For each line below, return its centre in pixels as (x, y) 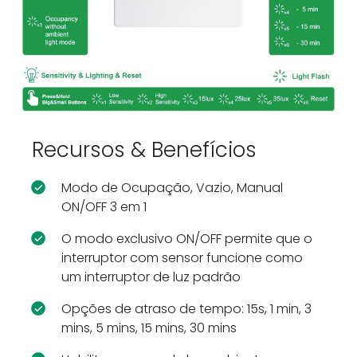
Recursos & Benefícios (144, 149)
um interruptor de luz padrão (151, 277)
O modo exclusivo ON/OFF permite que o (186, 238)
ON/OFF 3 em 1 (104, 206)
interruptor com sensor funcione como (182, 257)
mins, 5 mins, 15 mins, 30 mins (149, 328)
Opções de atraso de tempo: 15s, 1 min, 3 (186, 308)
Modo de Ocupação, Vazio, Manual (172, 187)
